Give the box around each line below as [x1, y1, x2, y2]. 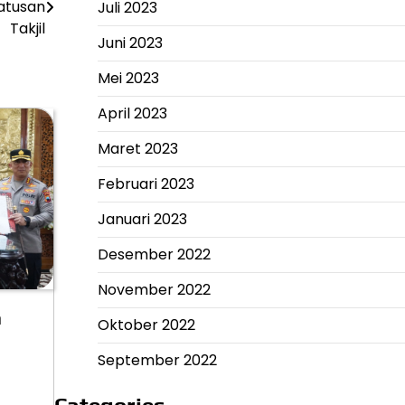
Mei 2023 [97, 68, 159, 89]
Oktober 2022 [97, 315, 195, 335]
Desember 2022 [97, 244, 211, 265]
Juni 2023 [97, 33, 163, 53]
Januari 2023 [97, 209, 187, 230]
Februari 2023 [97, 174, 194, 194]
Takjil [9, 17, 45, 39]
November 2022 [97, 279, 211, 300]
